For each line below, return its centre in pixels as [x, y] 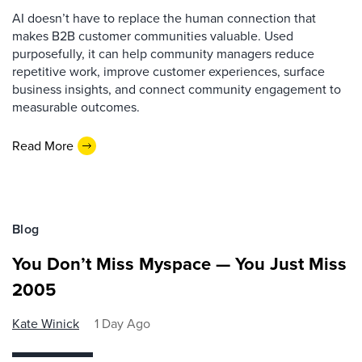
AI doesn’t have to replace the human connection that [164, 18]
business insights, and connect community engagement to [177, 89]
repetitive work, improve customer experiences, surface [168, 72]
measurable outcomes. [76, 107]
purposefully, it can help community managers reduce [163, 54]
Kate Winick [46, 324]
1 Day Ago [122, 324]
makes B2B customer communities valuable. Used [153, 36]
